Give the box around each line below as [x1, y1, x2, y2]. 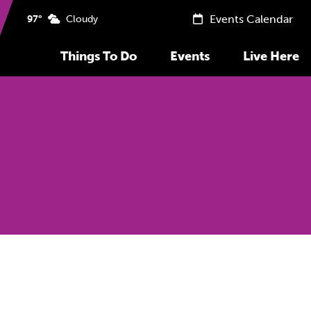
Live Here [242, 49, 299, 64]
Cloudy [60, 13, 98, 25]
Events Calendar [206, 12, 293, 26]
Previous [201, 276, 246, 290]
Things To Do [60, 49, 137, 64]
